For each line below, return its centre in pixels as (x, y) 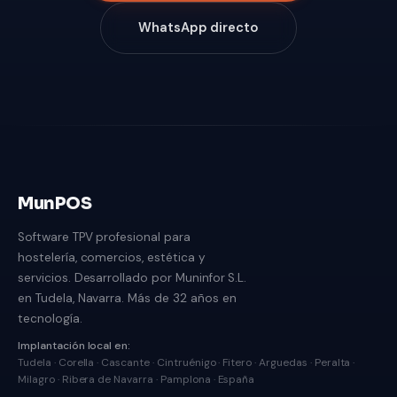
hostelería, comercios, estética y (112, 258)
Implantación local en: (74, 346)
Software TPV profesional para (104, 237)
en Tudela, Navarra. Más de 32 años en (127, 299)
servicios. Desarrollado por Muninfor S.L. (132, 278)
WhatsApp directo (198, 28)
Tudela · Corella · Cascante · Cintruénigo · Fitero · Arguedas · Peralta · (187, 363)
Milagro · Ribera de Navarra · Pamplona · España (136, 380)
